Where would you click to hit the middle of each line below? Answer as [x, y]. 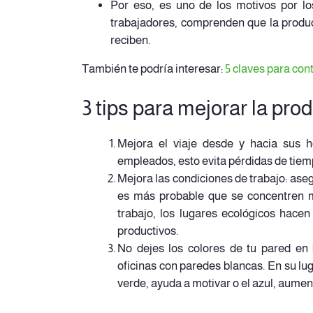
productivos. [148, 231]
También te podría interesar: [153, 69]
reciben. [130, 40]
